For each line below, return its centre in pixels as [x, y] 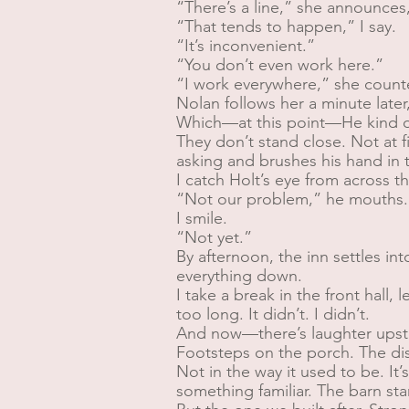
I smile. [202, 218]
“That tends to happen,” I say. [286, 26]
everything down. [239, 276]
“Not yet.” [214, 237]
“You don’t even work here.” [280, 65]
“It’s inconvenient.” [246, 46]
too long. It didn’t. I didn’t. [273, 314]
